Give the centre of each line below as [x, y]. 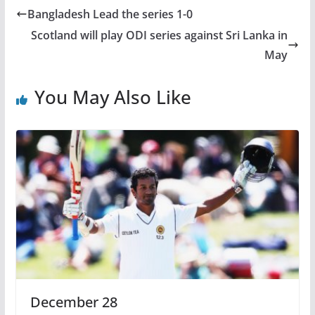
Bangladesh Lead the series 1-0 [110, 14]
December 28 [73, 302]
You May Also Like [112, 97]
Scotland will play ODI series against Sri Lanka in [160, 36]
